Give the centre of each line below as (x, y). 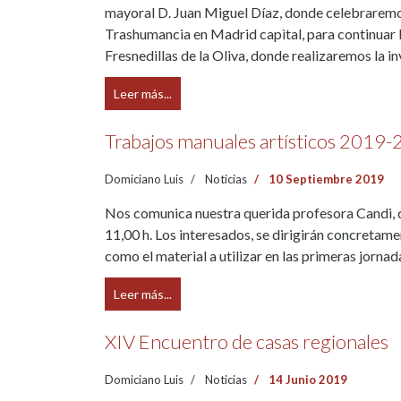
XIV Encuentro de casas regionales (247, 341)
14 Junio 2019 (308, 380)
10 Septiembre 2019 (326, 179)
